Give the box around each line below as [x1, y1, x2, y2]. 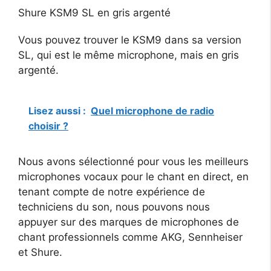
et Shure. [18, 246, 62, 259]
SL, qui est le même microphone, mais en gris [18, 48, 239, 61]
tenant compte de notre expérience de [18, 186, 205, 198]
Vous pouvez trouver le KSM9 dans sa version [18, 33, 241, 46]
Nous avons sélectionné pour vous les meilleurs [18, 155, 249, 168]
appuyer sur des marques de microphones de [18, 216, 239, 229]
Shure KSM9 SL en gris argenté [18, 6, 171, 19]
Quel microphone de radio [91, 105, 214, 117]
